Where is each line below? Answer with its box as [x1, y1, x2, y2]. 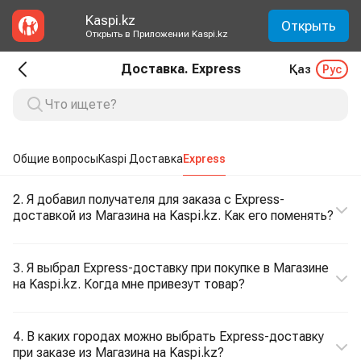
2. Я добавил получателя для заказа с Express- [13, 192, 284, 207]
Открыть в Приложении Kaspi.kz [85, 28, 228, 39]
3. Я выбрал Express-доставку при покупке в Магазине [13, 260, 329, 276]
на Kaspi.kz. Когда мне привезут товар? [13, 276, 245, 292]
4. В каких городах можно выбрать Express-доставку [13, 329, 324, 344]
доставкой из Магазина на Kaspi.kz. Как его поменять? [13, 208, 334, 223]
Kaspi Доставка [98, 152, 183, 165]
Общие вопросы [13, 152, 98, 165]
